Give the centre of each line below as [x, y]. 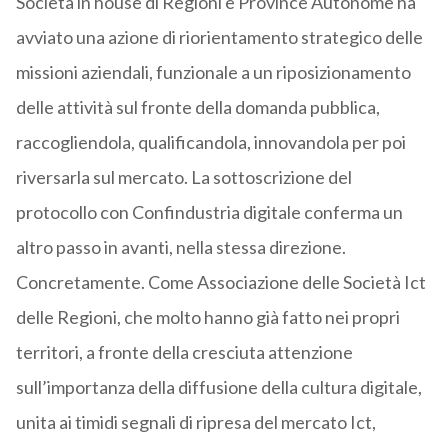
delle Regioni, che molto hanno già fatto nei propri [207, 317]
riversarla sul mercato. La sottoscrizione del [183, 177]
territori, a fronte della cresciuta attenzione [184, 352]
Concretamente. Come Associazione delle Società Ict [220, 282]
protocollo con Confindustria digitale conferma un [209, 212]
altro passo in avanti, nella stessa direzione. [180, 247]
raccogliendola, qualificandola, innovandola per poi [210, 142]
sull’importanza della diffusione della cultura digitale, [218, 387]
